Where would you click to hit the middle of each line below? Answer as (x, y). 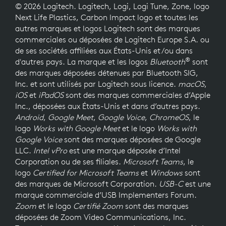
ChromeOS (169, 117)
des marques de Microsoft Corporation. (87, 184)
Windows (166, 173)
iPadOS (51, 95)
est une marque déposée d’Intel (124, 151)
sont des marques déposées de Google (131, 139)
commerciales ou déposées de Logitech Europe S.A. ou (112, 40)
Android (29, 117)
